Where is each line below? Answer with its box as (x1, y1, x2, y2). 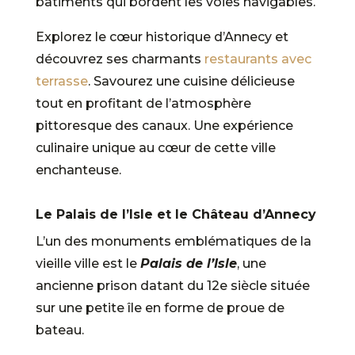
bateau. (35, 322, 84, 338)
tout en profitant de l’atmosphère (35, 95, 251, 111)
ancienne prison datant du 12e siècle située (35, 277, 310, 293)
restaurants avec (204, 51, 311, 67)
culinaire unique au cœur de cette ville (35, 139, 276, 155)
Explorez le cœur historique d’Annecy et (35, 29, 288, 44)
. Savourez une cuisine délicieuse (87, 73, 295, 89)
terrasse (35, 73, 88, 89)
